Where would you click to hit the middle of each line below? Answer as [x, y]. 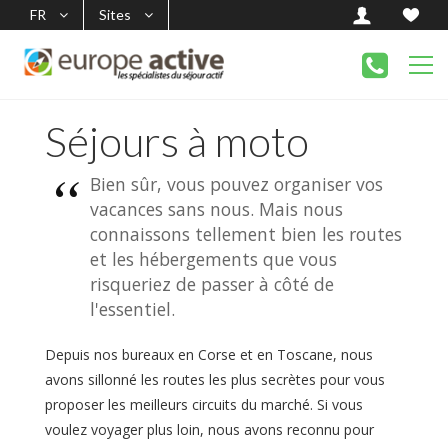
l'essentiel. [132, 309]
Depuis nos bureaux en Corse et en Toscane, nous [209, 354]
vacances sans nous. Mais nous [216, 209]
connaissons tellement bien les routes [246, 234]
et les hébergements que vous [213, 259]
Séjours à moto [177, 141]
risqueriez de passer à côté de [212, 284]
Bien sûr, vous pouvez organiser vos [236, 184]
